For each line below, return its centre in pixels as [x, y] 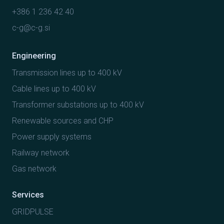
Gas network [34, 168]
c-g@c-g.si [31, 27]
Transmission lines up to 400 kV [67, 72]
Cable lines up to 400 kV [54, 88]
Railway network [41, 152]
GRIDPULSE [33, 211]
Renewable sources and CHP [63, 120]
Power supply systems [52, 136]
